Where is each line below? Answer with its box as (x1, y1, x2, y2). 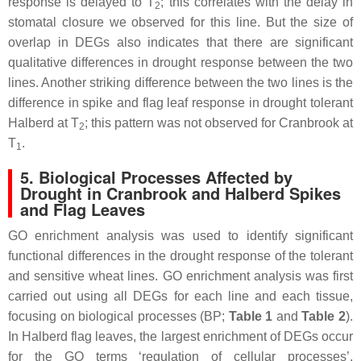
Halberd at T (8, 115, 79, 130)
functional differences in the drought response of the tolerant (8, 248, 353, 263)
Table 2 (301, 309, 346, 323)
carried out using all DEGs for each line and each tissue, (8, 288, 353, 303)
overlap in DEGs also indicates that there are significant (8, 35, 353, 49)
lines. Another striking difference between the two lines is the (8, 75, 353, 89)
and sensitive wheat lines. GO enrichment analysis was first (8, 268, 353, 283)
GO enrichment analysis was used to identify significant (8, 228, 353, 243)
